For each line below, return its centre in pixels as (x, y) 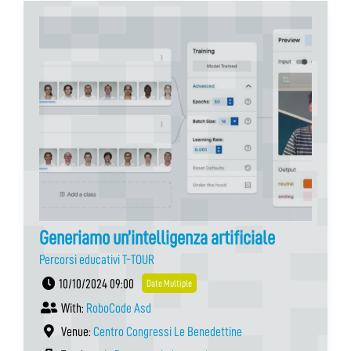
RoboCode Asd (119, 308)
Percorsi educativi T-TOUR (97, 259)
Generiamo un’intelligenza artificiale (157, 237)
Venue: (76, 331)
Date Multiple (169, 283)
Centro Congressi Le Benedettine (168, 331)
